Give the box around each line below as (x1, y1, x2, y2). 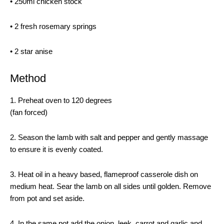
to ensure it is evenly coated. (10, 145, 103, 153)
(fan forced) (10, 108, 47, 116)
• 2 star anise (10, 47, 52, 55)
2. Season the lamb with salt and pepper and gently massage (10, 133, 208, 141)
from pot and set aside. (10, 194, 84, 202)
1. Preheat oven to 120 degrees (10, 96, 112, 104)
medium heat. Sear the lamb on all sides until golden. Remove (10, 182, 211, 190)
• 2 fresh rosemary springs (10, 22, 96, 30)
